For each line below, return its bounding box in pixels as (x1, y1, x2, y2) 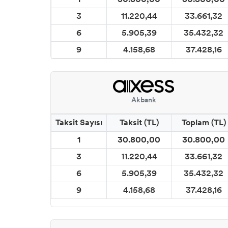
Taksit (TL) (119, 117, 159, 129)
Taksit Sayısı (55, 117, 102, 129)
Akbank (131, 95, 156, 105)
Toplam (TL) (181, 117, 226, 129)
